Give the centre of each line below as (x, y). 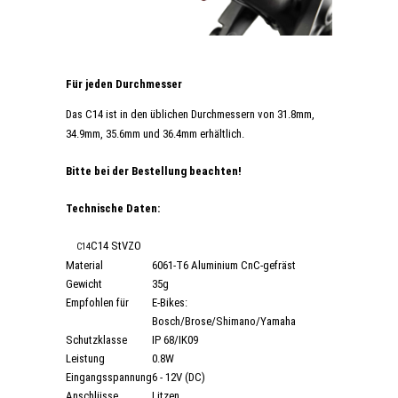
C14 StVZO (116, 246)
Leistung (85, 359)
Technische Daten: (113, 209)
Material (84, 266)
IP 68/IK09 (175, 340)
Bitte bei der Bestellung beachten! (154, 171)
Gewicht (84, 284)
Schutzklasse (96, 340)
